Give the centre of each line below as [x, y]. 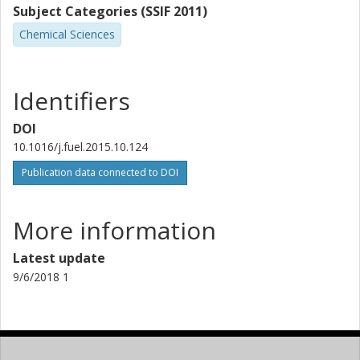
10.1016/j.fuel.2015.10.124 [80, 146]
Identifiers [72, 100]
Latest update [59, 258]
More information [115, 230]
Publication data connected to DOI [100, 172]
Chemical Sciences [67, 34]
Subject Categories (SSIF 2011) [110, 11]
